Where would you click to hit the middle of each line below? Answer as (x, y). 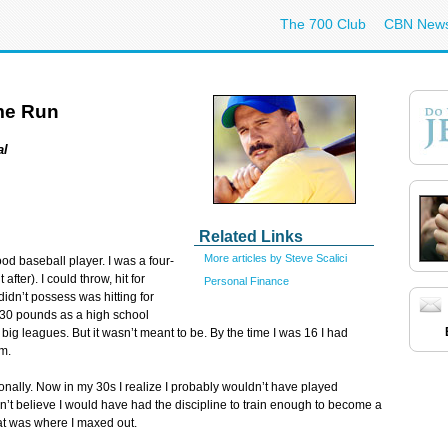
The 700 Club (323, 24)
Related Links (251, 236)
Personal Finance (246, 280)
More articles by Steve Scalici (275, 258)
